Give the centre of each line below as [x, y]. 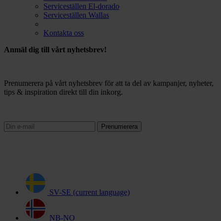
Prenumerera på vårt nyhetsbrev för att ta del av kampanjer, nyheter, [109, 83]
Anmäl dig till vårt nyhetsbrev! [55, 49]
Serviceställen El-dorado [81, 6]
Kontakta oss [64, 33]
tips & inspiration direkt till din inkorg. [63, 92]
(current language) [101, 192]
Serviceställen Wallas [76, 15]
